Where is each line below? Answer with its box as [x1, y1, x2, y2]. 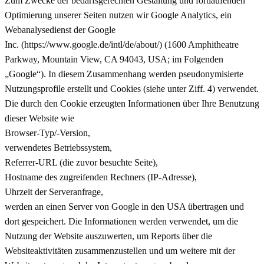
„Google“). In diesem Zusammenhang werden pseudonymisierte [5, 68, 243, 79]
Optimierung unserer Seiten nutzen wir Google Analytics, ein [5, 9, 232, 20]
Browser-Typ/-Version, [5, 127, 90, 138]
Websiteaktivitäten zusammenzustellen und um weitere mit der [5, 245, 235, 256]
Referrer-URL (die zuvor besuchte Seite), [5, 157, 158, 167]
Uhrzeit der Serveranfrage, [5, 186, 103, 197]
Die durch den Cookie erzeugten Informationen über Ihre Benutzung [5, 98, 259, 108]
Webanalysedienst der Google [5, 24, 115, 35]
